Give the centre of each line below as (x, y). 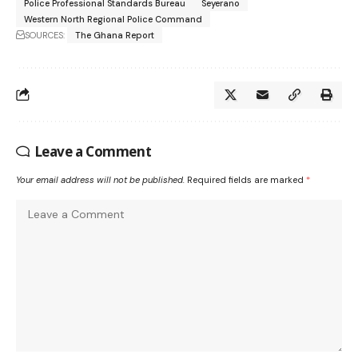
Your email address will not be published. (100, 179)
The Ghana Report (115, 35)
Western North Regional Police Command (113, 19)
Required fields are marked (247, 179)
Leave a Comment (93, 151)
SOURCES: (45, 35)
